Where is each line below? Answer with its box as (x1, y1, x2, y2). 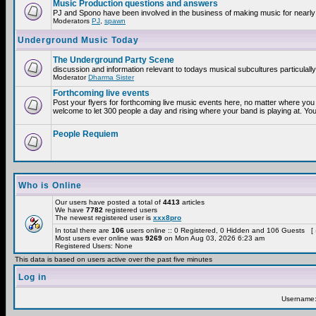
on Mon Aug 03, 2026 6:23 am (162, 234, 265, 242)
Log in (18, 272, 47, 282)
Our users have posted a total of (55, 198, 163, 206)
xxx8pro (153, 214, 181, 221)
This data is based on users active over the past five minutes (15, 255, 212, 263)
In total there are (55, 226, 111, 234)
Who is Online (18, 181, 82, 190)
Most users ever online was (55, 234, 145, 242)
